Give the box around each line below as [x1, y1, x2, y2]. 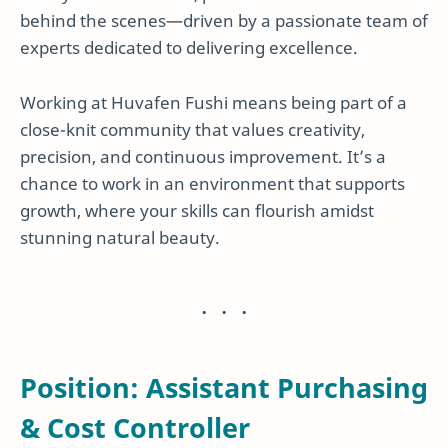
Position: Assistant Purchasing [20, 369, 428, 407]
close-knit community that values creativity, [20, 118, 365, 142]
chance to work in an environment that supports [20, 172, 405, 196]
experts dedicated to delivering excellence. [20, 35, 358, 59]
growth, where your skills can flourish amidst [20, 199, 374, 223]
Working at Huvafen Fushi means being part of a [20, 91, 407, 115]
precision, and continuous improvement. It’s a [20, 145, 386, 169]
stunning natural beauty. [20, 226, 220, 250]
